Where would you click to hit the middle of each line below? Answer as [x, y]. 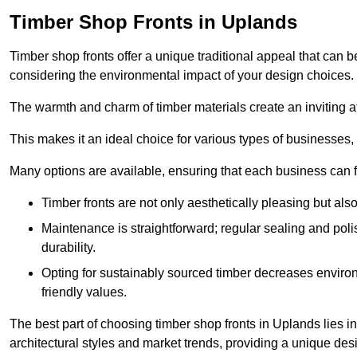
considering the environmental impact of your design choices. [182, 76]
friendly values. [84, 292]
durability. [69, 248]
